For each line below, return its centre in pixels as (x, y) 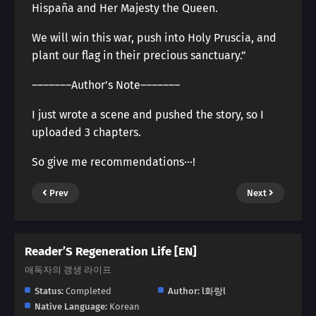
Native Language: (71, 306)
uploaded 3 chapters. (86, 132)
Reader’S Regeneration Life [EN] (111, 251)
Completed (87, 291)
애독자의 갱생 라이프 (68, 270)
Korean (123, 306)
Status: (49, 291)
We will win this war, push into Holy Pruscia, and (154, 38)
